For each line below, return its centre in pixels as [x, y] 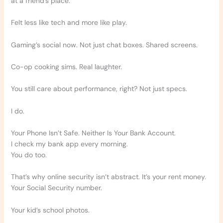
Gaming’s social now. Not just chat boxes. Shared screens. [104, 45]
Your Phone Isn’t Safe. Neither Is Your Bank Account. [93, 133]
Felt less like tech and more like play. [69, 23]
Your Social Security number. [56, 188]
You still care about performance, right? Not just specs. [99, 89]
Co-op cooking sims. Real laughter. [66, 66]
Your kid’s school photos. [50, 210]
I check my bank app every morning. [69, 144]
